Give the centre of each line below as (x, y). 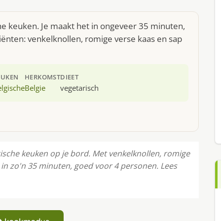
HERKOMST (43, 77)
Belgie (35, 88)
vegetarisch (80, 88)
